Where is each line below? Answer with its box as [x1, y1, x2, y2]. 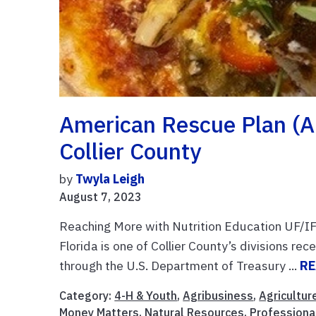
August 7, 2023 [59, 189, 142, 204]
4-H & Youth [114, 288, 178, 303]
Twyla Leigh [75, 170, 145, 187]
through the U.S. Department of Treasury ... [59, 257, 300, 274]
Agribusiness [183, 288, 254, 303]
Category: [59, 288, 115, 303]
